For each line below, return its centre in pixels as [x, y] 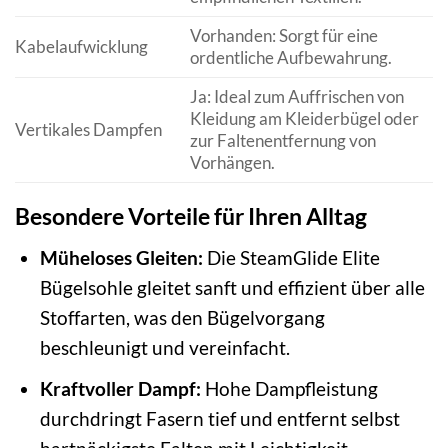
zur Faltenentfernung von [282, 140]
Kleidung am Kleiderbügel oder [304, 118]
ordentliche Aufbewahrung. [290, 57]
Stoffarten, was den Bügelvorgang [182, 317]
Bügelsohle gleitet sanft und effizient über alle [232, 287]
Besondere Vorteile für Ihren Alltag [191, 216]
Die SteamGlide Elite [291, 257]
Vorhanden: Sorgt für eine [283, 35]
